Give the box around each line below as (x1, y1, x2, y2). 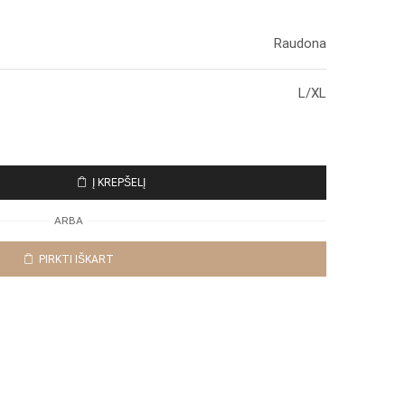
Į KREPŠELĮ (92, 176, 146, 190)
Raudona (274, 34, 326, 52)
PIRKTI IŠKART (39, 252, 114, 266)
